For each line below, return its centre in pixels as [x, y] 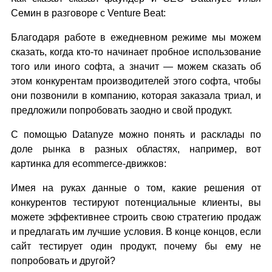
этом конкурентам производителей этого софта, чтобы [136, 81]
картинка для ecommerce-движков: [89, 164]
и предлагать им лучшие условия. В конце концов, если [136, 232]
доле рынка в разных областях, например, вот [136, 149]
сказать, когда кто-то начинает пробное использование [136, 52]
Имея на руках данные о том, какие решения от [136, 188]
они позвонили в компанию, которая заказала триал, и [136, 96]
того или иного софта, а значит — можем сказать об [136, 66]
